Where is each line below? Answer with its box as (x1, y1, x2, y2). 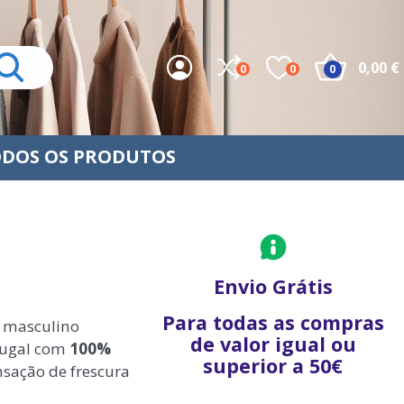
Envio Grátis (213, 273, 333, 299)
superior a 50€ (203, 353, 344, 379)
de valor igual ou (189, 331, 356, 357)
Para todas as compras (161, 309, 384, 335)
